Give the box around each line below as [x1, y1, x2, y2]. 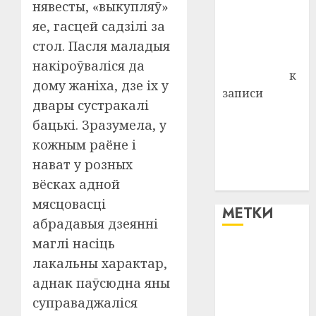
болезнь [222, 174, 269, 189]
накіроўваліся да [32, 57, 145, 74]
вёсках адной [32, 176, 120, 193]
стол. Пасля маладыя [32, 37, 170, 54]
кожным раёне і [32, 136, 136, 153]
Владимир [222, 15, 283, 30]
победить [222, 156, 278, 171]
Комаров [222, 32, 272, 48]
